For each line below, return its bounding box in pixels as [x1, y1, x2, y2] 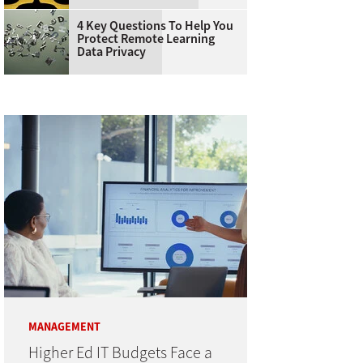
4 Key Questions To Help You [76, 17, 233, 35]
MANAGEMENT [28, 319, 100, 335]
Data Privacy [76, 43, 146, 61]
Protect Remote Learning [76, 30, 215, 48]
